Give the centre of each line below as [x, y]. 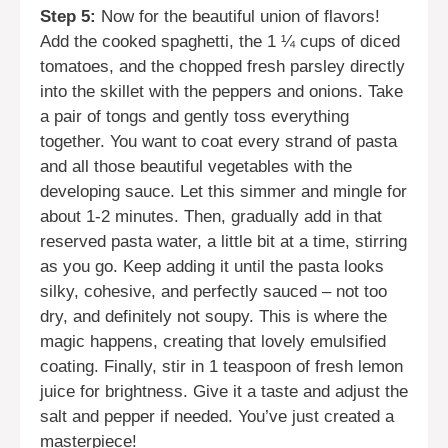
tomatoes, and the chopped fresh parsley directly [222, 67]
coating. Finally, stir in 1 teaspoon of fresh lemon [221, 367]
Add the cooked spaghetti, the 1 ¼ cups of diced [220, 42]
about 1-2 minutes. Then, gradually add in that [211, 217]
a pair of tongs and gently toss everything [194, 117]
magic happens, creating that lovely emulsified [213, 342]
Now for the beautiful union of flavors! [238, 17]
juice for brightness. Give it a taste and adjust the [224, 392]
